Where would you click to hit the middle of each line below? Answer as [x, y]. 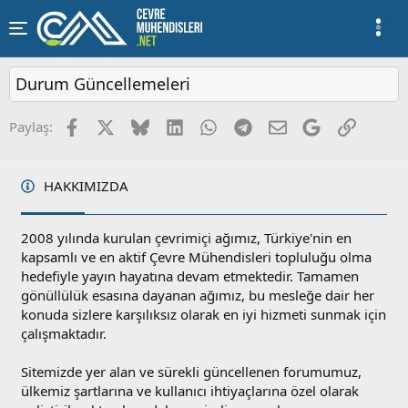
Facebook [110, 125]
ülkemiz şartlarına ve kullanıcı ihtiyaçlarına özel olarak [190, 391]
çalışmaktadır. [64, 334]
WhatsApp [250, 125]
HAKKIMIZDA [85, 186]
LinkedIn [210, 125]
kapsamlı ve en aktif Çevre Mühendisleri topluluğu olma [197, 257]
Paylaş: [31, 127]
